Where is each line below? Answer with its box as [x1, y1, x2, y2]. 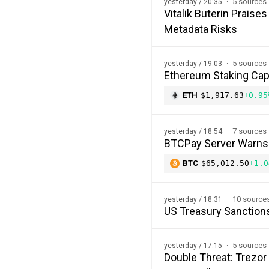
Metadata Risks [164, 22, 237, 35]
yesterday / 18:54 [164, 127, 224, 136]
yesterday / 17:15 [164, 241, 224, 250]
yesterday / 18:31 [164, 195, 224, 204]
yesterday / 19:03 [164, 59, 224, 68]
